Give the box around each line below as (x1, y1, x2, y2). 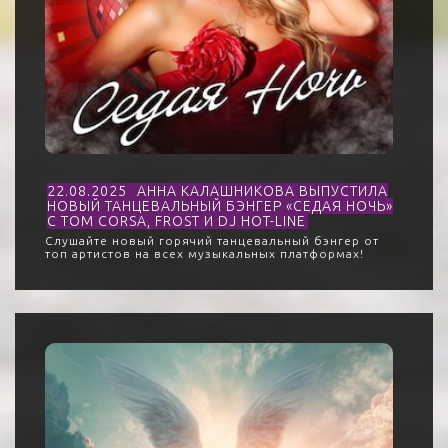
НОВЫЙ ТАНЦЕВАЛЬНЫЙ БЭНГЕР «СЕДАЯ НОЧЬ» (47, 198, 393, 214)
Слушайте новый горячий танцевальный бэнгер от (45, 234, 379, 247)
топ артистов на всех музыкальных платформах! (45, 247, 364, 260)
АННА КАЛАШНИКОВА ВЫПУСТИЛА (137, 183, 388, 199)
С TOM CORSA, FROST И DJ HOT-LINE (47, 213, 306, 229)
